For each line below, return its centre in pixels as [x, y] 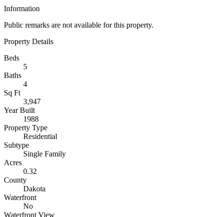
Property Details [29, 41]
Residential [40, 136]
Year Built [19, 110]
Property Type [26, 128]
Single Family [45, 154]
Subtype [16, 145]
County [15, 180]
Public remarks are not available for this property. [79, 25]
